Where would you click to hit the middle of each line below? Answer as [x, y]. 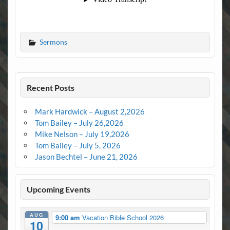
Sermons [53, 42]
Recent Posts [51, 87]
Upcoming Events [59, 189]
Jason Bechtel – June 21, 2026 [86, 156]
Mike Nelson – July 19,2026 [82, 134]
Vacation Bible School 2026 [123, 217]
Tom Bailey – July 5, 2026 [78, 145]
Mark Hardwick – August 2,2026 [90, 111]
